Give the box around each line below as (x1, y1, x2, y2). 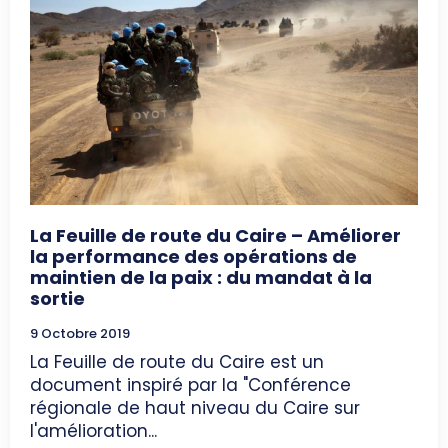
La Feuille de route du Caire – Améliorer (30, 222, 401, 248)
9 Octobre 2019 (30, 323, 130, 343)
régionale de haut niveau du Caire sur (30, 395, 360, 420)
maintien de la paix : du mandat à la (30, 264, 372, 290)
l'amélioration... (30, 418, 157, 443)
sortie (30, 285, 85, 311)
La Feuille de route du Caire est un (30, 349, 324, 374)
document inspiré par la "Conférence (30, 372, 351, 397)
